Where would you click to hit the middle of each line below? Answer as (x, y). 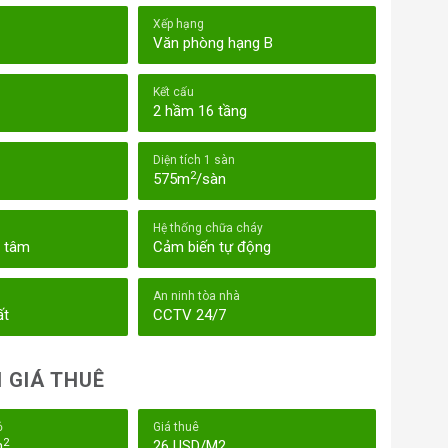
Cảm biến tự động (211, 247)
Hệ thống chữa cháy (207, 228)
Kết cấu (173, 92)
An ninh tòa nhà (196, 296)
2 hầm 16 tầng (199, 111)
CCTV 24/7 (189, 315)
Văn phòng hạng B (212, 43)
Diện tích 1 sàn (193, 160)
